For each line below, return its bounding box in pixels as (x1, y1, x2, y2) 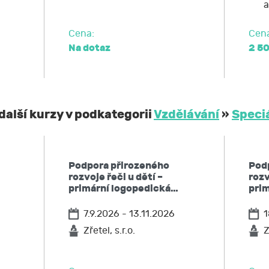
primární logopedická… (68, 183, 178, 195)
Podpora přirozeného (68, 160, 169, 172)
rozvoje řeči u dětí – (68, 171, 163, 183)
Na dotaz (68, 42, 110, 54)
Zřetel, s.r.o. (83, 225, 135, 237)
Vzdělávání (154, 107, 219, 122)
